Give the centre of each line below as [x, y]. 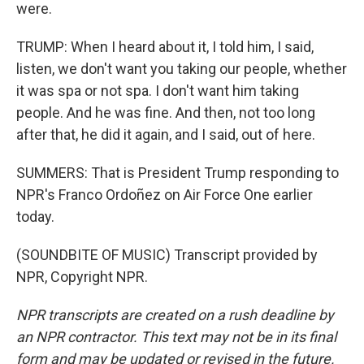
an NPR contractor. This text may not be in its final [176, 337]
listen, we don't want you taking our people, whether [182, 69]
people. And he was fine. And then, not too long [166, 113]
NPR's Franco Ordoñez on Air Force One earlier [165, 195]
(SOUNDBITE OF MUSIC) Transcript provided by [167, 255]
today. [35, 217]
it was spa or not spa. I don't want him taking [158, 91]
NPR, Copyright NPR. [82, 277]
